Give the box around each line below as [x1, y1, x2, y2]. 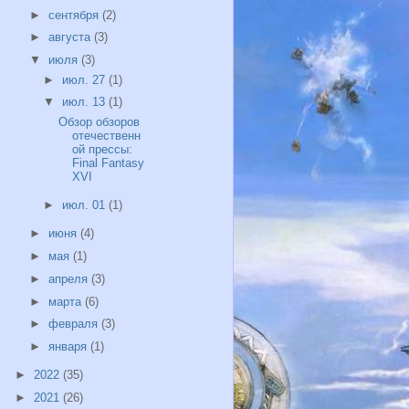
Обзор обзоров [58, 114, 141, 129]
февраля [47, 317, 101, 331]
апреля [47, 271, 91, 286]
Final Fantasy [72, 155, 145, 170]
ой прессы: [72, 142, 133, 156]
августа [47, 30, 94, 45]
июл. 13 [62, 95, 110, 110]
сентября [47, 7, 102, 22]
